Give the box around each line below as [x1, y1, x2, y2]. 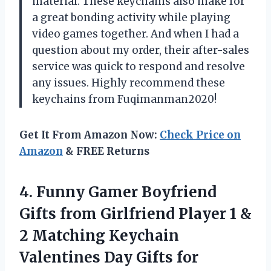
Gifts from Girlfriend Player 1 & [19, 204, 252, 223]
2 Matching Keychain [19, 226, 179, 245]
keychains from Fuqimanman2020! [32, 92, 217, 106]
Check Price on [160, 128, 241, 142]
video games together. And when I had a [32, 27, 239, 41]
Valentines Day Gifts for [19, 247, 198, 267]
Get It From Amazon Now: [19, 128, 160, 142]
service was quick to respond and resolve [32, 59, 245, 73]
